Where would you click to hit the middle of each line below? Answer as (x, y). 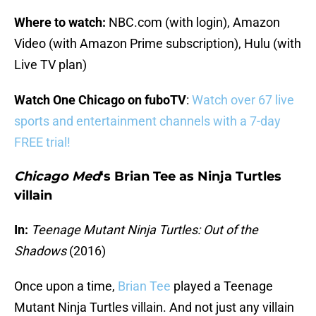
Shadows (42, 251)
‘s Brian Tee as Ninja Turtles (191, 177)
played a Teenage (222, 286)
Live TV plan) (50, 65)
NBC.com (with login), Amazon (193, 23)
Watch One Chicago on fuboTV (100, 100)
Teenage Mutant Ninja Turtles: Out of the (145, 230)
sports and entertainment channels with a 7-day (147, 121)
